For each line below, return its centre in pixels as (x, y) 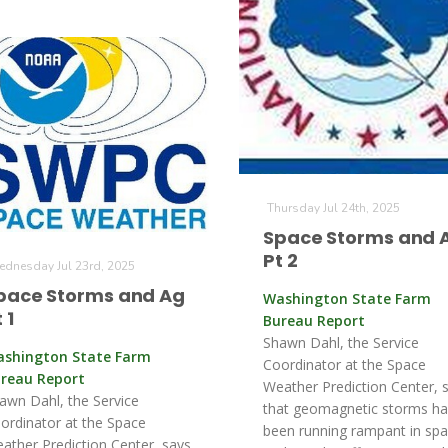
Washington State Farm (347, 298)
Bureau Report (314, 320)
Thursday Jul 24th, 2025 (333, 208)
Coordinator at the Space (344, 364)
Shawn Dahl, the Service (341, 342)
